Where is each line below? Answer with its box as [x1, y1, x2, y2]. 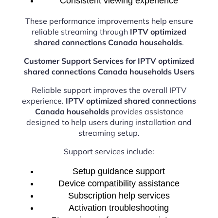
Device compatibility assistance [58, 179, 180, 189]
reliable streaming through [32, 27, 130, 37]
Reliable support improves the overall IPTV [32, 85, 186, 95]
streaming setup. [78, 128, 140, 138]
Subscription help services [68, 191, 170, 201]
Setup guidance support [73, 166, 165, 177]
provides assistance [109, 107, 183, 117]
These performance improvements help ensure [25, 16, 193, 26]
